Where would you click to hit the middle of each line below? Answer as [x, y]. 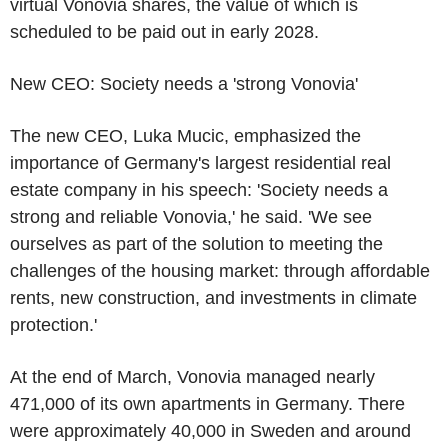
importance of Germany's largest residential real [200, 163]
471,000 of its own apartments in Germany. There [207, 404]
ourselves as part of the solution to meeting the [196, 244]
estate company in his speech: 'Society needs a [199, 190]
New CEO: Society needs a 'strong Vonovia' [184, 84]
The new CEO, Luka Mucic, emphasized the [185, 136]
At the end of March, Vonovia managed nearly [192, 377]
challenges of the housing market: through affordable [220, 271]
